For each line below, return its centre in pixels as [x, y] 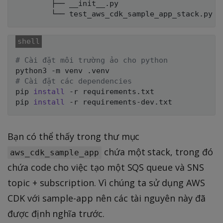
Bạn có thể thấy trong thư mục [74, 136]
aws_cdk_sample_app [55, 152]
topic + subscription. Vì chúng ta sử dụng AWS [106, 182]
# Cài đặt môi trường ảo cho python [92, 60]
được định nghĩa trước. [56, 213]
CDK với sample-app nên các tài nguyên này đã [107, 198]
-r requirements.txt [110, 91]
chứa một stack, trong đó [157, 152]
